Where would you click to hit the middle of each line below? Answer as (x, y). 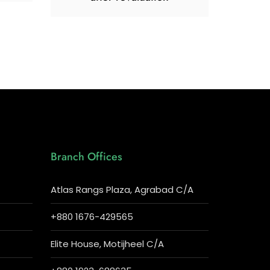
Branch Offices (86, 157)
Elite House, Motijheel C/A (107, 244)
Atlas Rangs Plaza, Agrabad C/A (122, 190)
